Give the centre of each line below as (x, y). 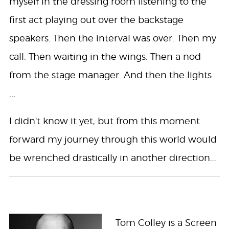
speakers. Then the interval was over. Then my (112, 38)
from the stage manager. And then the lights (110, 75)
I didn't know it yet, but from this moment (104, 121)
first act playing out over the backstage (96, 20)
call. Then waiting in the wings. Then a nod (105, 57)
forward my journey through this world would (113, 140)
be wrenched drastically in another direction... (112, 158)
